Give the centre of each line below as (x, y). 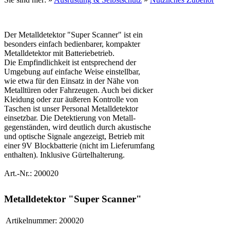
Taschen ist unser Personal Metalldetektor (71, 108)
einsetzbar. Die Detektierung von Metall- (70, 118)
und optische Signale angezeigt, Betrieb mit (74, 136)
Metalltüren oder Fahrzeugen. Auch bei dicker (79, 90)
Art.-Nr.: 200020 (31, 173)
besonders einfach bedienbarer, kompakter (72, 44)
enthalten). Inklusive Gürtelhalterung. (64, 155)
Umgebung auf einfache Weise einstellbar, (72, 71)
